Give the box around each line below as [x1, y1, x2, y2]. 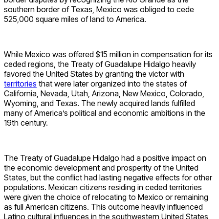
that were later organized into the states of [37, 79, 187, 89]
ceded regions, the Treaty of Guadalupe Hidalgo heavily [4, 59, 196, 69]
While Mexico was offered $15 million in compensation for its [4, 49, 213, 60]
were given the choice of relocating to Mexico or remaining [4, 192, 208, 202]
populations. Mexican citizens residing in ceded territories [4, 182, 202, 193]
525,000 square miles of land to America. [4, 14, 146, 24]
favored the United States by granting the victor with [4, 69, 184, 79]
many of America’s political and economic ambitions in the [4, 108, 205, 118]
